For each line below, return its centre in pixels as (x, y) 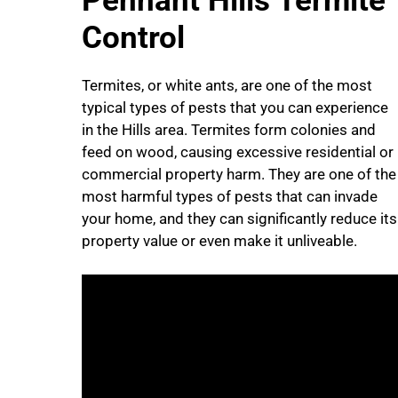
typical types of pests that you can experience (235, 107)
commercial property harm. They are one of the (239, 174)
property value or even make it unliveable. (219, 240)
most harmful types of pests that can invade (230, 196)
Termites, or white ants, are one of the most (227, 85)
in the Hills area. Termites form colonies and (229, 129)
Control (137, 37)
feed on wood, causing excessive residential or (238, 151)
